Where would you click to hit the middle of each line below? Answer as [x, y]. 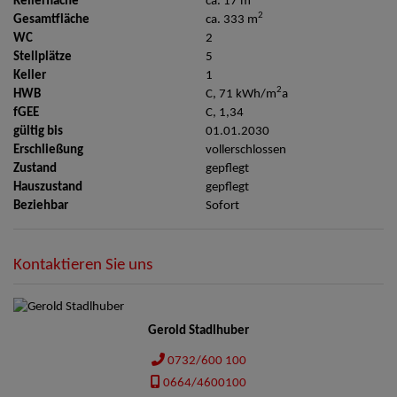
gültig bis [38, 132]
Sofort [223, 206]
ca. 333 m [232, 20]
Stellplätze [43, 58]
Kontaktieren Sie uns [83, 266]
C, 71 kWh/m [241, 95]
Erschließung [48, 151]
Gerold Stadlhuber [198, 331]
